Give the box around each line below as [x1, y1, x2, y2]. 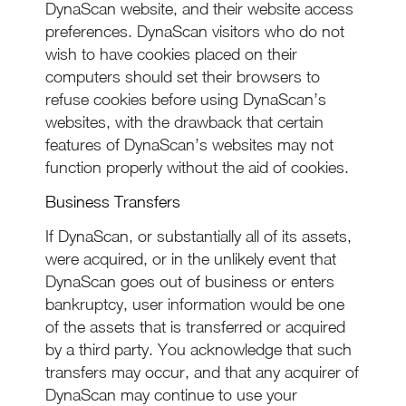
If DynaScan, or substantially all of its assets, [45, 227, 352, 246]
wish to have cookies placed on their [45, 44, 297, 63]
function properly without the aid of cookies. [45, 158, 349, 177]
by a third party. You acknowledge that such [45, 340, 352, 359]
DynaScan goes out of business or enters [45, 272, 334, 291]
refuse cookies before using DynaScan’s [45, 90, 326, 109]
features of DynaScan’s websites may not [45, 135, 333, 154]
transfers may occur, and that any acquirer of [45, 362, 359, 382]
